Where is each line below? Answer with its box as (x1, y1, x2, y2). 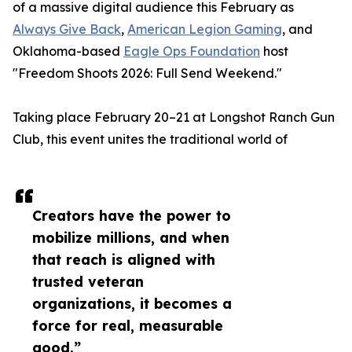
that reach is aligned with (32, 251, 215, 269)
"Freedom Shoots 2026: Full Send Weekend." (13, 65, 282, 82)
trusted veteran (32, 273, 144, 291)
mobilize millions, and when (32, 229, 229, 247)
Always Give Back (13, 21, 121, 38)
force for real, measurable (32, 317, 223, 335)
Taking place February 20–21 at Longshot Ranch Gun (13, 109, 335, 126)
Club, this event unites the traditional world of (13, 131, 288, 148)
